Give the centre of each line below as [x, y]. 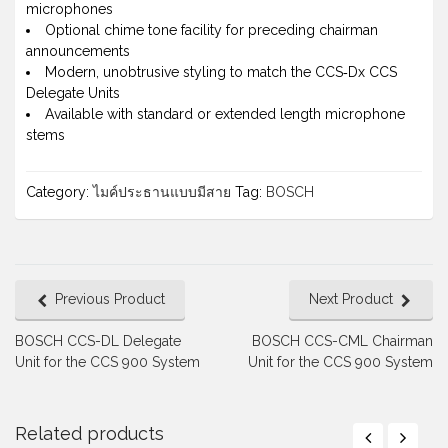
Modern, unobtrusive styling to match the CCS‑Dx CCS [221, 72]
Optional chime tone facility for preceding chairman [211, 30]
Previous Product [110, 299]
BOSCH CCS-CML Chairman [342, 341]
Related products [89, 434]
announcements [78, 51]
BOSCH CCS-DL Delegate [98, 341]
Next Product [351, 299]
